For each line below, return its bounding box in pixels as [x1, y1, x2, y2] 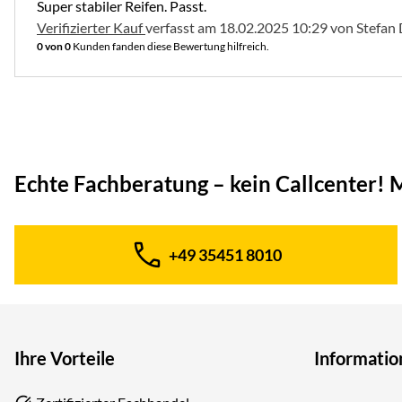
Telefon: [204, 252, 263, 273]
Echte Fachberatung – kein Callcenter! [14, 170, 385, 197]
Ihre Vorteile [14, 346, 115, 369]
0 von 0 [37, 39, 71, 53]
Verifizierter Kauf [37, 19, 145, 36]
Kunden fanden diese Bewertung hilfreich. [71, 39, 269, 53]
